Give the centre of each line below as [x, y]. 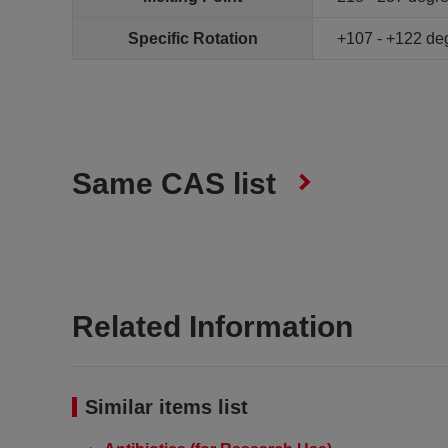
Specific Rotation [192, 38]
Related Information [212, 326]
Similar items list [166, 407]
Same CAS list [174, 183]
